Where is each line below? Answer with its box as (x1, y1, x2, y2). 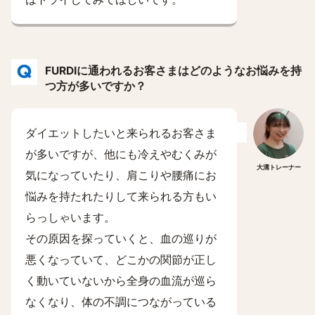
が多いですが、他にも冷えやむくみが (25, 147, 217, 161)
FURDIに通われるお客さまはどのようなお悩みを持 (45, 64, 302, 77)
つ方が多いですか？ (45, 79, 146, 93)
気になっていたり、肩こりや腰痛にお (25, 168, 217, 182)
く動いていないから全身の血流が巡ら (25, 274, 217, 288)
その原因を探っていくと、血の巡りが (25, 231, 217, 245)
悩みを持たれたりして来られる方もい (25, 189, 217, 203)
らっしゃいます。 (25, 210, 115, 224)
